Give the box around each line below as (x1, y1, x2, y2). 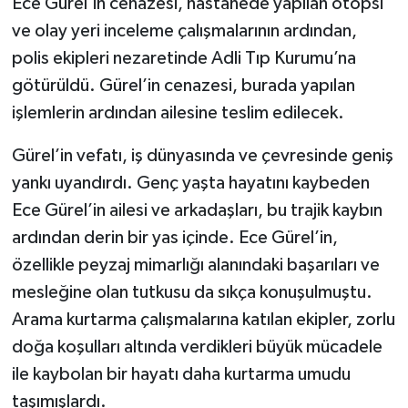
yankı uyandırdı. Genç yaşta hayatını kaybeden (11, 174, 370, 193)
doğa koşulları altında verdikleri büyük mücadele (11, 338, 382, 357)
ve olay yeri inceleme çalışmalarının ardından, (11, 22, 357, 41)
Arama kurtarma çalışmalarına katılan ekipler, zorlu (11, 311, 395, 330)
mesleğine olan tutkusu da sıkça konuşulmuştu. (11, 283, 372, 302)
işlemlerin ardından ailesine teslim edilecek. (11, 104, 344, 123)
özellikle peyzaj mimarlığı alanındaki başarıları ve (11, 256, 380, 275)
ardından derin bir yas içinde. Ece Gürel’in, (11, 229, 338, 248)
